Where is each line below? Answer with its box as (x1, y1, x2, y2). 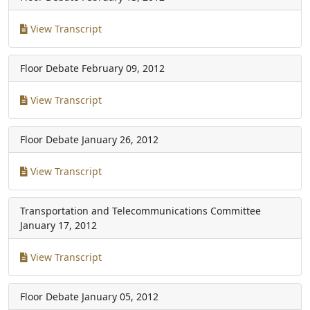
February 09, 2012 (82, 62, 165, 75)
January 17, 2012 (20, 219, 97, 232)
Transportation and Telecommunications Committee (20, 204, 261, 217)
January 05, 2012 (82, 290, 158, 303)
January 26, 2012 (82, 133, 158, 146)
